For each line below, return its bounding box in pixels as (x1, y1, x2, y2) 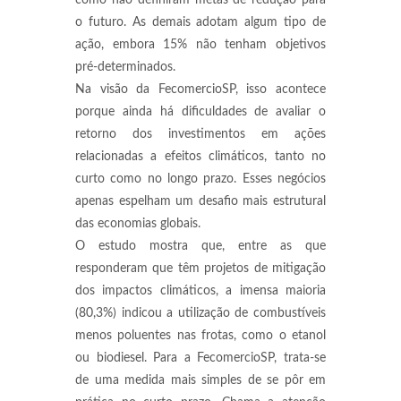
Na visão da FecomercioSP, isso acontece (75, 83, 326, 96)
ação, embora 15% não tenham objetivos (75, 38, 326, 51)
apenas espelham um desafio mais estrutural (75, 195, 326, 208)
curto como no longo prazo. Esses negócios (75, 173, 326, 185)
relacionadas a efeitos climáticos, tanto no (75, 150, 326, 163)
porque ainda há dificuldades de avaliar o (75, 106, 326, 118)
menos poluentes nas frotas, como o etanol (75, 329, 326, 342)
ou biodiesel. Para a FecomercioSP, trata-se (75, 352, 326, 364)
